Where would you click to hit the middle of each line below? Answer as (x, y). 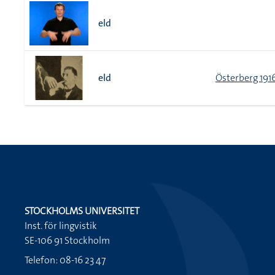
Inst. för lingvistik (61, 226)
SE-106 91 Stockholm (67, 240)
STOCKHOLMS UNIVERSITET (82, 211)
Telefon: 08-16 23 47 (65, 260)
